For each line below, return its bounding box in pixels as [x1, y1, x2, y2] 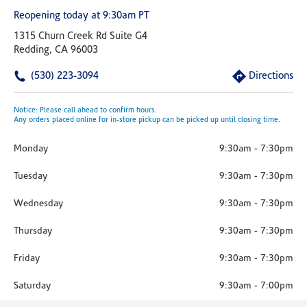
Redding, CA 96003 [14, 45, 98, 56]
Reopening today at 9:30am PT [14, 11, 149, 21]
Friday [14, 254, 40, 264]
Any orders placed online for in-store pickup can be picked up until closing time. [14, 116, 280, 124]
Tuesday [14, 171, 47, 182]
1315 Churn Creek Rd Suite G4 [14, 32, 147, 42]
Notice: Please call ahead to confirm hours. [14, 107, 157, 114]
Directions [249, 71, 293, 82]
